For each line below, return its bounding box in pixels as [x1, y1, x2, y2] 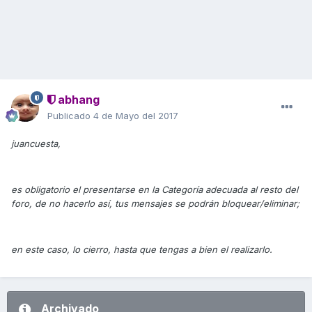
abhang [55, 93, 100, 107]
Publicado [47, 110, 93, 122]
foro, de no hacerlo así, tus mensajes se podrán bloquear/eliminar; [11, 198, 299, 210]
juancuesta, [11, 138, 61, 150]
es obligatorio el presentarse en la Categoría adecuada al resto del [11, 184, 298, 196]
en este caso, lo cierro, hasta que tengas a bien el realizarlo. [11, 244, 272, 256]
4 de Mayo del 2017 [93, 110, 178, 122]
